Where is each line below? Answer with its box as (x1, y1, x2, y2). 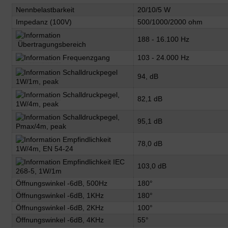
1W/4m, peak (16, 99, 59, 108)
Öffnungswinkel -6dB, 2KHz (16, 203, 104, 212)
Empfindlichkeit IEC (61, 157, 125, 166)
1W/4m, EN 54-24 (16, 144, 73, 153)
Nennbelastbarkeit (16, 5, 74, 14)
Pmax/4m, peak (16, 122, 66, 130)
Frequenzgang (61, 53, 110, 62)
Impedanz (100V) (16, 17, 72, 26)
